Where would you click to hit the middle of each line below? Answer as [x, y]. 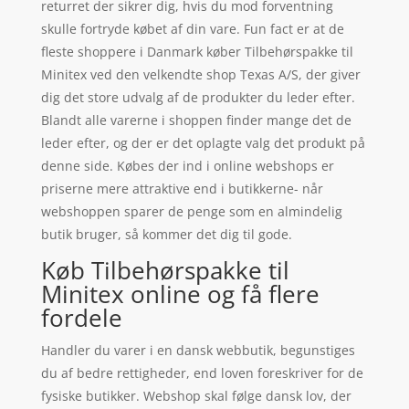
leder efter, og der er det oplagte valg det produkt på [203, 142]
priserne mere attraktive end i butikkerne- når [182, 188]
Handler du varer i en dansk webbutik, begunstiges [198, 350]
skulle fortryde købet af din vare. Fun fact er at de [192, 28]
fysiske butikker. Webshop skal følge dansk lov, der [196, 395]
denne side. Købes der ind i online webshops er [187, 165]
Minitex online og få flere [180, 294]
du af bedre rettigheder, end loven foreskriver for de [202, 372]
